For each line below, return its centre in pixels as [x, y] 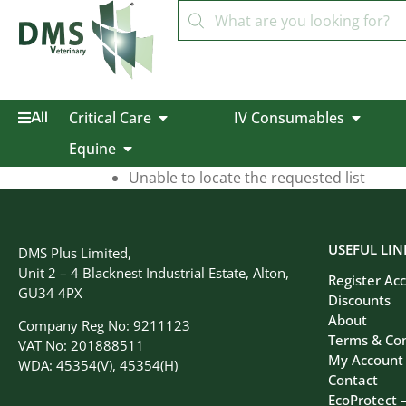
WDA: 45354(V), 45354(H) [98, 366]
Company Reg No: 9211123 [104, 326]
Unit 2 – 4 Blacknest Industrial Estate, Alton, [154, 273]
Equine [92, 149]
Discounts [359, 300]
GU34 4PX [50, 293]
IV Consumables [289, 118]
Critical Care [110, 118]
